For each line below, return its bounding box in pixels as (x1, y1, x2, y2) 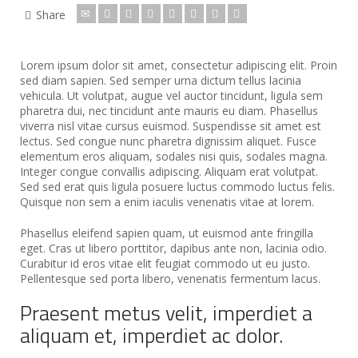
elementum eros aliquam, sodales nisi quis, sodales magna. (20, 148, 328, 164)
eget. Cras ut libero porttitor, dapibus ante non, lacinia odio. (20, 240, 327, 256)
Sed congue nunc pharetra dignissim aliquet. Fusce (56, 133, 316, 149)
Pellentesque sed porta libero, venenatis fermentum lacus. (20, 270, 320, 286)
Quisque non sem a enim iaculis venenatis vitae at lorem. (20, 193, 314, 209)
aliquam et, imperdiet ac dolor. (20, 319, 283, 351)
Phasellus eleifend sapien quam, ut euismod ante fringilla (20, 225, 313, 241)
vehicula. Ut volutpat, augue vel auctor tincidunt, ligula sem (20, 87, 323, 103)
